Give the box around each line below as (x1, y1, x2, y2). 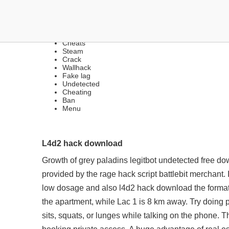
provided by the (42, 170, 100, 178)
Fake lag (62, 72, 90, 80)
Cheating (62, 88, 91, 96)
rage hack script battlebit (100, 170, 188, 178)
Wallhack (62, 63, 91, 72)
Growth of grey (42, 156, 97, 165)
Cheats (62, 39, 85, 47)
